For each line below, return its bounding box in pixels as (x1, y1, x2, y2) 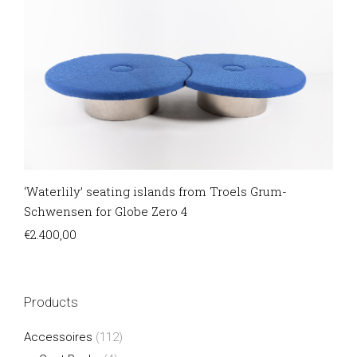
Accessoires (24, 329, 92, 344)
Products (24, 293, 78, 310)
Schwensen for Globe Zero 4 (24, 203, 187, 220)
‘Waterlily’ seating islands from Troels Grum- (24, 183, 287, 200)
